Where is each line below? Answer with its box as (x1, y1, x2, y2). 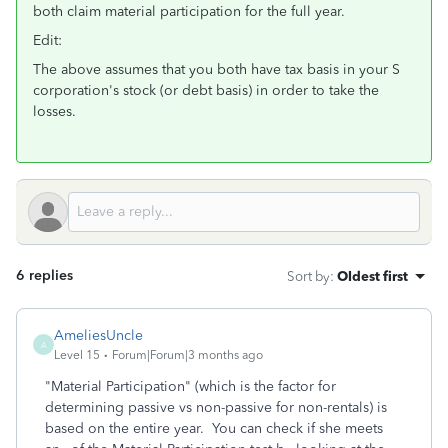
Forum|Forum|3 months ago (112, 348, 263, 362)
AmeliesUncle (54, 327, 143, 344)
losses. (33, 103, 76, 120)
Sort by (287, 268, 330, 284)
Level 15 (54, 348, 100, 362)
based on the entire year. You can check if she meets (45, 420, 383, 437)
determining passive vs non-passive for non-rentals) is (45, 399, 387, 416)
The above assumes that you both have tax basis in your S (33, 61, 400, 78)
